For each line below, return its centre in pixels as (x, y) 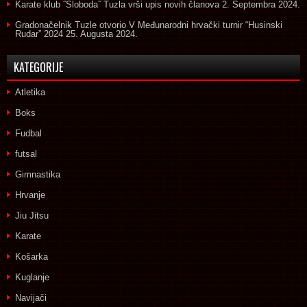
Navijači (31, 297)
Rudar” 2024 (39, 34)
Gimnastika (38, 174)
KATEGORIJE (38, 67)
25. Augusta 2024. (102, 34)
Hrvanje (30, 195)
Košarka (32, 256)
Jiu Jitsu (32, 215)
